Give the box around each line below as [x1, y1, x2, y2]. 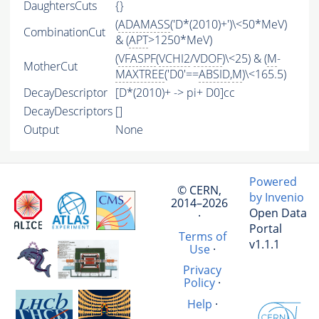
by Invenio [249, 189, 304, 206]
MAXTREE [115, 66, 164, 83]
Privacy [183, 262, 222, 278]
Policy [184, 275, 216, 291]
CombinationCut [23, 24, 105, 41]
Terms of [178, 228, 226, 244]
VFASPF [118, 51, 156, 67]
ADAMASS [118, 16, 170, 33]
